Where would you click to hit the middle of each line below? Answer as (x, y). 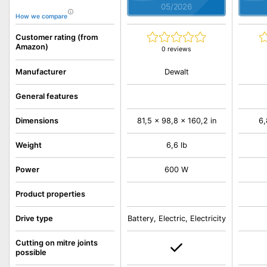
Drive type (34, 218)
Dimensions (37, 121)
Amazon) (32, 46)
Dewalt (176, 72)
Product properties (50, 194)
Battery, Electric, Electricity (176, 218)
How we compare (41, 16)
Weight (29, 145)
